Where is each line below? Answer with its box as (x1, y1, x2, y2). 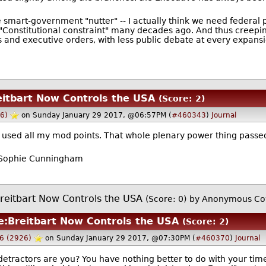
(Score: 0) (145, 194, 187, 204)
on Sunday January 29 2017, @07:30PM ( (45, 234, 196, 243)
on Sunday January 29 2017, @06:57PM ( (21, 110, 172, 119)
